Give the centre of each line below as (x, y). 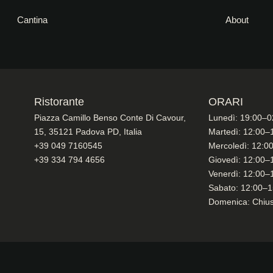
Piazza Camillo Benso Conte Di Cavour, (110, 118)
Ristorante (59, 102)
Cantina (33, 20)
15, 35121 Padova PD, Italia (88, 132)
